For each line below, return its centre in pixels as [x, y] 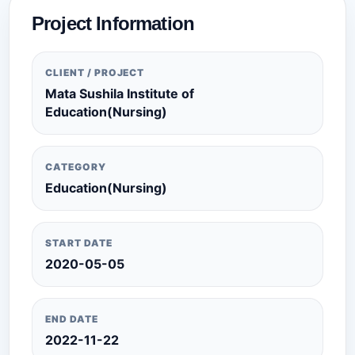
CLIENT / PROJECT [95, 73]
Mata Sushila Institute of [120, 94]
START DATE [79, 243]
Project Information [113, 23]
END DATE [72, 319]
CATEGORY [76, 167]
